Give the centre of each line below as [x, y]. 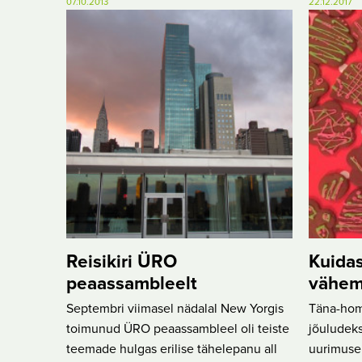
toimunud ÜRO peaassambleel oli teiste [178, 329]
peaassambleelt [132, 284]
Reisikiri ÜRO [122, 263]
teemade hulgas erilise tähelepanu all [172, 349]
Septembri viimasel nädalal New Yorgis [175, 309]
